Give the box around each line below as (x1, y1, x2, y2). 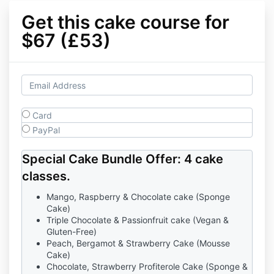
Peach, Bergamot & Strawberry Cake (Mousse (46, 238, 230, 248)
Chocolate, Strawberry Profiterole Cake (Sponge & (46, 261, 248, 272)
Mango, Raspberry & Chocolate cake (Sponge (46, 191, 230, 202)
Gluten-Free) (46, 226, 97, 237)
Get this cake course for (21, 11, 229, 33)
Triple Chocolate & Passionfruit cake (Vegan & (46, 215, 229, 225)
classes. (22, 169, 70, 183)
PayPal (30, 125, 60, 135)
